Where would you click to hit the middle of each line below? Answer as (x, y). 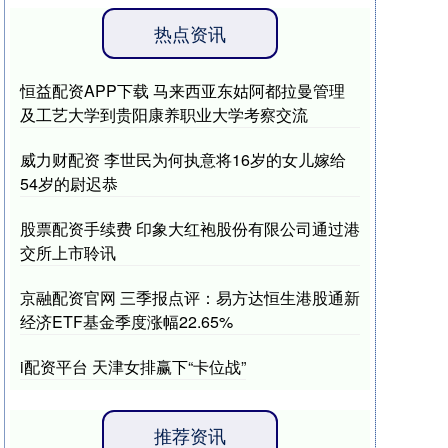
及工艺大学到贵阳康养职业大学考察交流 (164, 114)
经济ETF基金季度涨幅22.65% (126, 321)
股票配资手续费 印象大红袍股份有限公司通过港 (190, 228)
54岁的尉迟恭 (69, 183)
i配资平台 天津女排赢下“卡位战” (133, 366)
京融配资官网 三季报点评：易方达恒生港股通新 (190, 297)
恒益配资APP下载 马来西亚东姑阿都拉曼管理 (182, 90)
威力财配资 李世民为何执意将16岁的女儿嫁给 (183, 159)
